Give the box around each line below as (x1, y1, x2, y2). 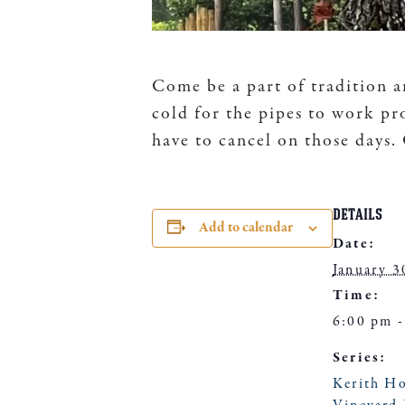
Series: (333, 347, 387, 368)
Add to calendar (198, 217, 293, 238)
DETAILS (333, 210, 382, 223)
